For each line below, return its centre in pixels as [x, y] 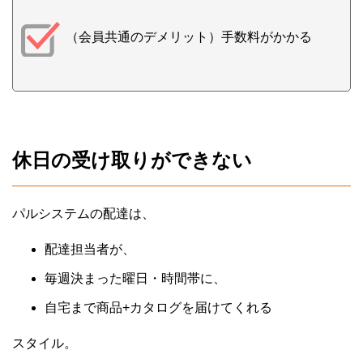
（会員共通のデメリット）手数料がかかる [189, 36]
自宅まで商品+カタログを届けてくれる [158, 307]
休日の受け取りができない [132, 160]
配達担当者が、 [90, 249]
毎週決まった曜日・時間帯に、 [135, 278]
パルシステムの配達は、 [83, 213]
